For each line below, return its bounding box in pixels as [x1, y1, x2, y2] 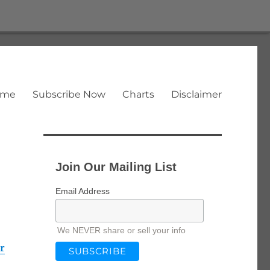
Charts [122, 89, 154, 101]
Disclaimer [171, 89, 222, 101]
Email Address [55, 186, 110, 196]
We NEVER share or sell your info [57, 225, 186, 235]
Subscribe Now [32, 89, 105, 101]
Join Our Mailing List [55, 160, 177, 174]
